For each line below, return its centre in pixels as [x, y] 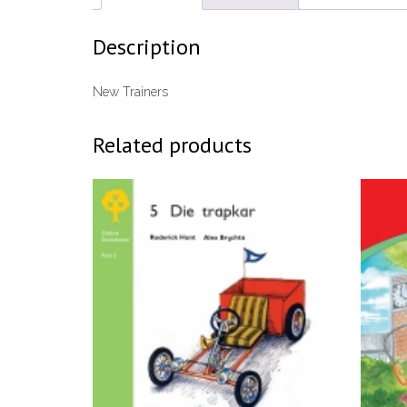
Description [147, 46]
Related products [172, 144]
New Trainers [130, 91]
